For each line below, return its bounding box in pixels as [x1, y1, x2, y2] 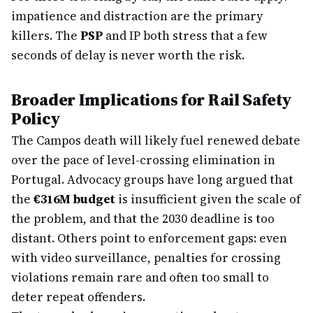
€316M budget [34, 191, 115, 208]
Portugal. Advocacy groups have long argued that [11, 171, 293, 188]
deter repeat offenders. [11, 289, 145, 305]
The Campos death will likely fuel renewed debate [11, 132, 300, 149]
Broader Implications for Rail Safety [11, 88, 292, 111]
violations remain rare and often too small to [11, 269, 269, 286]
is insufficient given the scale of [115, 191, 301, 208]
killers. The [11, 27, 80, 44]
